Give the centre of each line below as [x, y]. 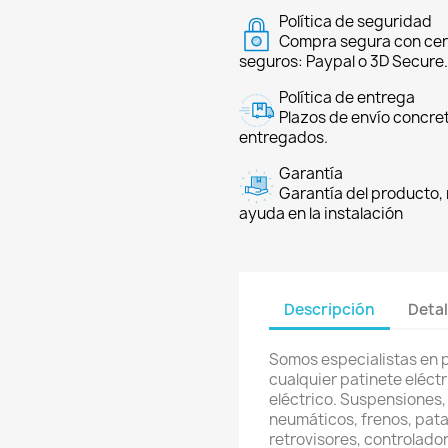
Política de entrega [347, 97]
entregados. [283, 137]
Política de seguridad [355, 21]
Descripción [329, 309]
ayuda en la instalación [321, 213]
